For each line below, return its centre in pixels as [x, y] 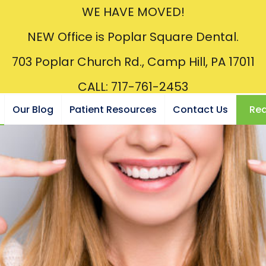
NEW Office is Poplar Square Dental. [133, 37]
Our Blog [33, 110]
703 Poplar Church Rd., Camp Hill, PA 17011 [133, 62]
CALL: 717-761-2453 [133, 87]
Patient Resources [113, 110]
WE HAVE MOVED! [133, 12]
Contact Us [200, 110]
